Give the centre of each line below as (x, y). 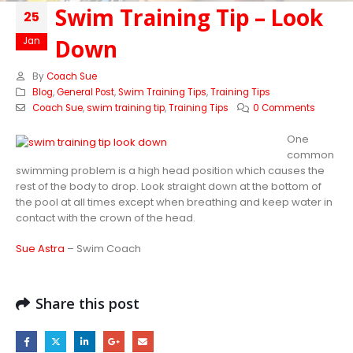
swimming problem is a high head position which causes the (170, 171)
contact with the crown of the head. (106, 218)
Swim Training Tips (162, 92)
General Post (85, 92)
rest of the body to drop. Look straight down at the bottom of (169, 186)
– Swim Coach (103, 248)
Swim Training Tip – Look (189, 17)
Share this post (87, 304)
